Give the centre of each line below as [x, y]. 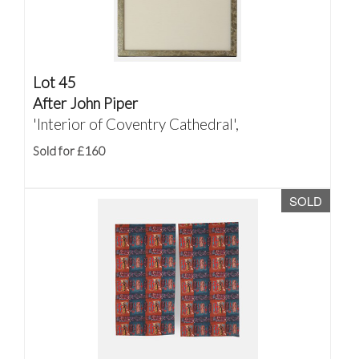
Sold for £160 [69, 151]
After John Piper [85, 103]
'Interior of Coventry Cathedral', [136, 124]
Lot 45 [54, 82]
